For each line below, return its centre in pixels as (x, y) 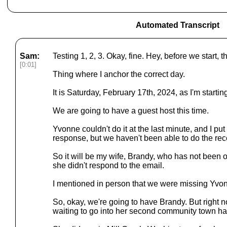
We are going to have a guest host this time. (131, 111)
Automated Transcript (177, 25)
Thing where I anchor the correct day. (119, 74)
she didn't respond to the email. (108, 165)
